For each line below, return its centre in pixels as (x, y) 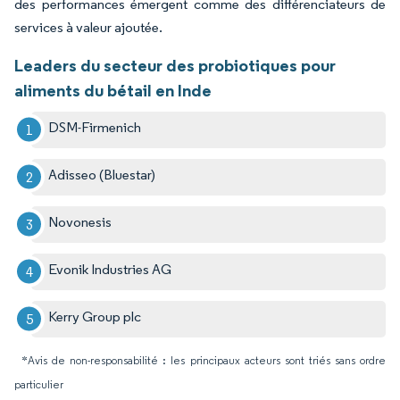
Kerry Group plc (95, 316)
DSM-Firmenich (95, 127)
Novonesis (80, 221)
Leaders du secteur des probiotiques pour (175, 65)
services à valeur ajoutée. (88, 27)
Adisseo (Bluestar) (102, 174)
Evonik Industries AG (110, 269)
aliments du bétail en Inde (113, 90)
